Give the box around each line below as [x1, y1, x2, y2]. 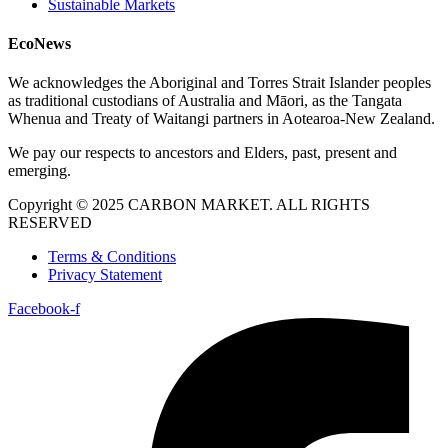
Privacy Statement [48, 266, 162, 284]
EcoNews [8, 35, 71, 53]
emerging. [8, 162, 71, 180]
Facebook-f [8, 300, 80, 318]
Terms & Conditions [48, 248, 176, 266]
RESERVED [8, 214, 92, 232]
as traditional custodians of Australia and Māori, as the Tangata [8, 92, 402, 110]
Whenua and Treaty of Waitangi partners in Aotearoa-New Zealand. [8, 110, 435, 128]
